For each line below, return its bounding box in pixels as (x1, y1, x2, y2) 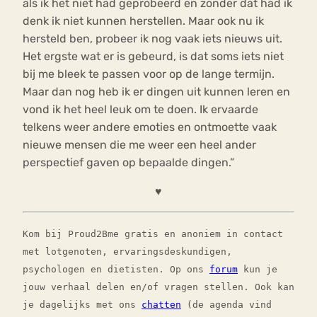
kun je (238, 263, 277, 275)
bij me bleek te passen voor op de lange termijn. (23, 67, 275, 81)
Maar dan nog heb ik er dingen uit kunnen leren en (23, 84, 290, 98)
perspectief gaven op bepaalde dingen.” (23, 155, 234, 169)
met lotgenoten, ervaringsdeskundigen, (23, 246, 232, 257)
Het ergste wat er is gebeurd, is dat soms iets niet (23, 49, 284, 63)
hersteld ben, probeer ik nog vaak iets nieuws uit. (23, 31, 282, 45)
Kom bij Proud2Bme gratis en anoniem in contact (23, 228, 283, 239)
